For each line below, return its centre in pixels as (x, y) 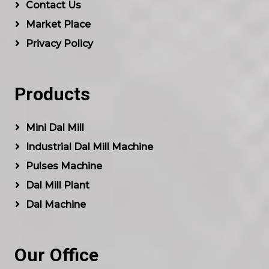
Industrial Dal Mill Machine (89, 147)
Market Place (58, 25)
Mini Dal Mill (55, 128)
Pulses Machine (64, 166)
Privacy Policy (59, 44)
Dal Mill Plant (58, 186)
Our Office (56, 255)
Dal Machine (56, 205)
